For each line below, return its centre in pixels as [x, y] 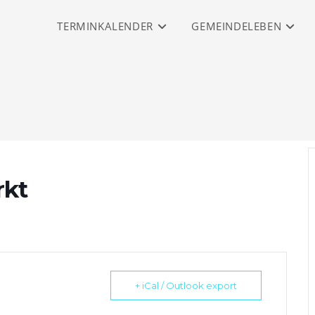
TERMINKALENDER [105, 26]
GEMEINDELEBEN [237, 26]
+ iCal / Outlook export [186, 285]
